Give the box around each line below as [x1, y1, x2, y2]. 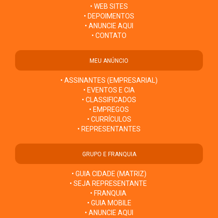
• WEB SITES [90, 2, 128, 11]
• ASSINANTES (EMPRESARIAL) [60, 76, 158, 85]
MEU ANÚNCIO [90, 57, 128, 65]
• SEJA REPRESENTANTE [70, 180, 148, 188]
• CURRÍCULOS [87, 115, 131, 124]
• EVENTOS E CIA [83, 86, 135, 94]
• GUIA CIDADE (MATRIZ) [72, 170, 146, 178]
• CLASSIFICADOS [82, 96, 136, 104]
